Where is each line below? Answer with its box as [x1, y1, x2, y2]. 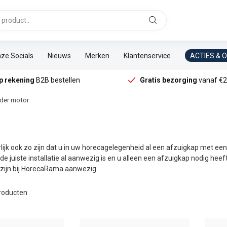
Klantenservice [124, 51, 171, 60]
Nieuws [48, 51, 71, 60]
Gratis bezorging [140, 76, 198, 84]
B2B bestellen [34, 76, 80, 84]
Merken [85, 51, 109, 60]
